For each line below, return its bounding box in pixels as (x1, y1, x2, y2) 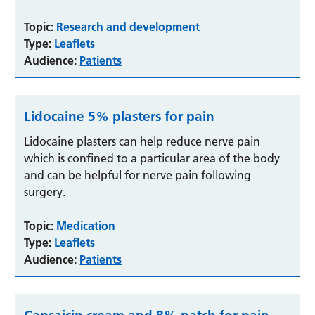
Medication (56, 218, 116, 233)
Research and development (56, 19, 200, 34)
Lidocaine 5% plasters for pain (24, 108, 215, 124)
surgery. (24, 184, 66, 199)
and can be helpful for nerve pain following (24, 167, 252, 182)
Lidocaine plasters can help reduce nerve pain (24, 134, 261, 148)
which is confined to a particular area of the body (24, 150, 281, 165)
